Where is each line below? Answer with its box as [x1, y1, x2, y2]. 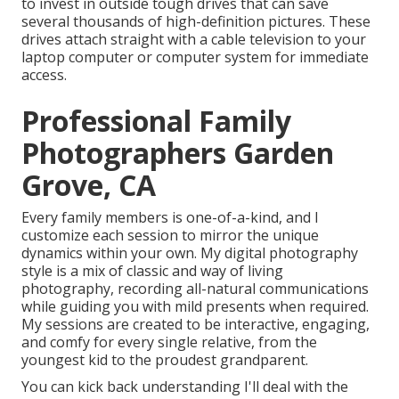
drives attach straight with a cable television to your [21, 29, 366, 50]
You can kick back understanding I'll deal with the [21, 377, 348, 397]
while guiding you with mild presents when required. [21, 297, 369, 317]
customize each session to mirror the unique [21, 225, 319, 246]
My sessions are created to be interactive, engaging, [21, 314, 370, 335]
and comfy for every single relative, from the [21, 332, 317, 353]
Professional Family [21, 102, 291, 141]
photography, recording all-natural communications [21, 279, 369, 299]
